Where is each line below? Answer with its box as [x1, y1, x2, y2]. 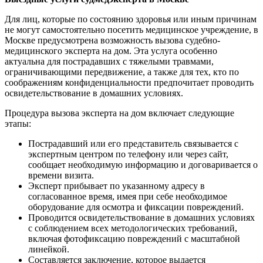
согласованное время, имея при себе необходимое [28, 191, 227, 201]
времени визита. [28, 170, 94, 180]
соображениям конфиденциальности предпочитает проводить [5, 77, 254, 87]
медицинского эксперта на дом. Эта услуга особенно [5, 45, 217, 56]
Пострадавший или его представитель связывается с [28, 138, 238, 149]
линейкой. [28, 244, 69, 254]
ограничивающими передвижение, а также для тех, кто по [5, 66, 239, 77]
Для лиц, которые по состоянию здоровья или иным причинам [5, 14, 257, 24]
